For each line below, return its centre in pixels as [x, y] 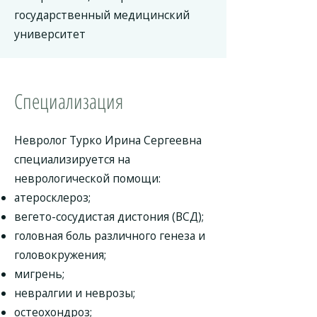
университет [50, 34]
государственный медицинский [102, 15]
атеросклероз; [52, 197]
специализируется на [72, 159]
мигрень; [39, 274]
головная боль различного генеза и [110, 236]
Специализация [69, 101]
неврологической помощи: [87, 178]
